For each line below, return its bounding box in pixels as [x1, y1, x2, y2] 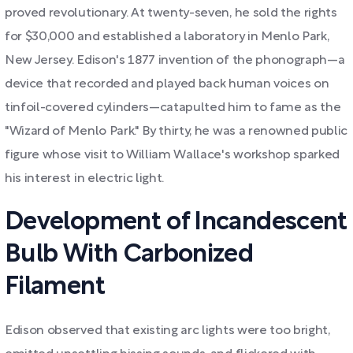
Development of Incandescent [5, 211, 347, 234]
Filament [5, 276, 105, 299]
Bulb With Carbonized [5, 243, 254, 266]
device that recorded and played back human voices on [5, 79, 329, 90]
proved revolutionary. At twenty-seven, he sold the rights [5, 8, 337, 19]
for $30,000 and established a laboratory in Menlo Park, [5, 32, 329, 43]
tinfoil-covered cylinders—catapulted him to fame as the [5, 102, 341, 113]
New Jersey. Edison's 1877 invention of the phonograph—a [5, 55, 345, 66]
